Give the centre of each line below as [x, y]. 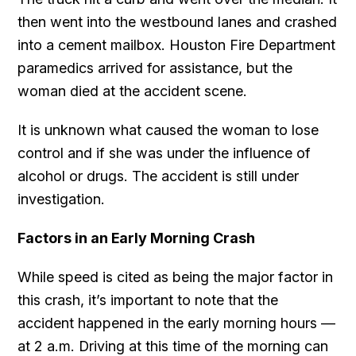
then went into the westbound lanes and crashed [178, 21]
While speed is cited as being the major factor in [176, 277]
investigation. [62, 199]
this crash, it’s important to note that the [148, 300]
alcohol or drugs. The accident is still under [159, 176]
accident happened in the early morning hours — [177, 323]
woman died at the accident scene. [133, 91]
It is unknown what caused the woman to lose [168, 130]
